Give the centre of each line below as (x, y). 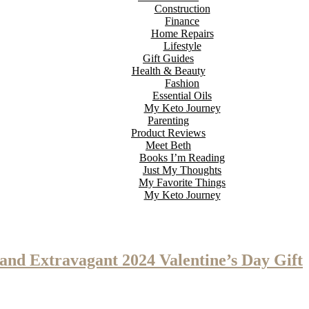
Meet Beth (168, 145)
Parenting (168, 120)
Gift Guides (168, 58)
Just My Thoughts (182, 170)
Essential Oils (182, 96)
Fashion (182, 83)
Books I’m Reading (182, 158)
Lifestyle (182, 46)
